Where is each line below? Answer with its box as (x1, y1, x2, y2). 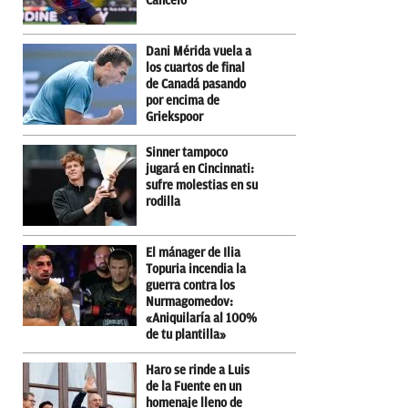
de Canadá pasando (146, 76, 246, 91)
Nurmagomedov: (146, 294, 233, 309)
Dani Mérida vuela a (146, 44, 251, 58)
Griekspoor (146, 109, 203, 124)
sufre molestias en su (146, 178, 258, 192)
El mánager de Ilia (146, 245, 240, 260)
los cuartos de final (146, 60, 245, 75)
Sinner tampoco (146, 145, 228, 159)
